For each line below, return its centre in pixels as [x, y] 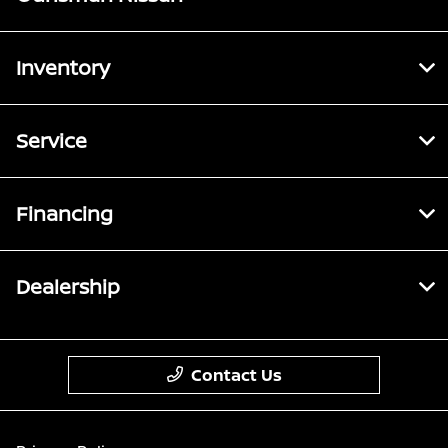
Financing [64, 214]
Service [51, 141]
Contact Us [236, 375]
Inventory [63, 68]
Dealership [68, 287]
